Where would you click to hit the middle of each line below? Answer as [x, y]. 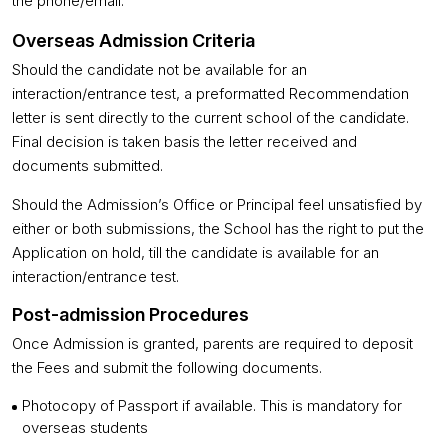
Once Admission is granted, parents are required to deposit [212, 343]
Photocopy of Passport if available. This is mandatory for [212, 405]
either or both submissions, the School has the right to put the [218, 228]
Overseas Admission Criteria [133, 40]
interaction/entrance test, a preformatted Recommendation [210, 93]
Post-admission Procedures [130, 314]
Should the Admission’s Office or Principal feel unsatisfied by [217, 204]
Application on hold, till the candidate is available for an [195, 252]
